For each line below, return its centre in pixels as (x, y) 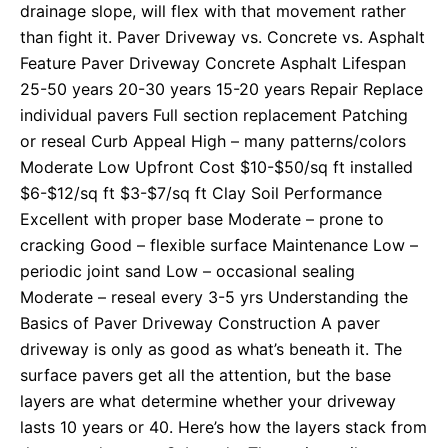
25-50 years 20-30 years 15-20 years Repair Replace (221, 89)
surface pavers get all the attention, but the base (205, 375)
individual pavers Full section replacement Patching (214, 115)
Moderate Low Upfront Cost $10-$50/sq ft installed (216, 167)
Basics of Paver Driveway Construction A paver (200, 323)
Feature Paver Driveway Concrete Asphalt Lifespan (213, 63)
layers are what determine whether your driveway (208, 401)
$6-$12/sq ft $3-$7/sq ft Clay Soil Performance (201, 193)
